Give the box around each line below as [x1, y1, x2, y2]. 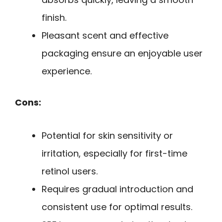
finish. [42, 11, 66, 24]
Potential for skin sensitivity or [42, 129, 173, 142]
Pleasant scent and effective [42, 29, 168, 42]
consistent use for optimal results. [42, 200, 192, 213]
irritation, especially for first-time [42, 147, 187, 160]
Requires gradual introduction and [42, 182, 193, 195]
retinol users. [42, 165, 98, 177]
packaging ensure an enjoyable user [42, 47, 203, 60]
